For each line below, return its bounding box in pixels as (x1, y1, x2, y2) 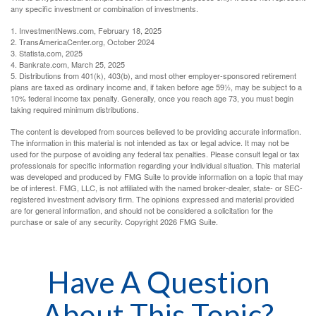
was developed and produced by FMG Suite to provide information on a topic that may (11, 171, 303, 183)
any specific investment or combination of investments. (11, 3, 198, 15)
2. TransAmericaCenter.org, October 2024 (11, 36, 154, 48)
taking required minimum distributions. (11, 104, 139, 116)
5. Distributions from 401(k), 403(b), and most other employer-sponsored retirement (11, 70, 296, 82)
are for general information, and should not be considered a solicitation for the (11, 205, 273, 217)
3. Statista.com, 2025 (11, 47, 83, 59)
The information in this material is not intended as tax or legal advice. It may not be (11, 137, 289, 149)
